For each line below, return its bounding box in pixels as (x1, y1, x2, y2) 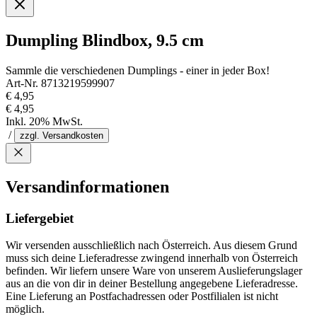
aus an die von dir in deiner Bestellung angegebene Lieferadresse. (6, 277, 298, 290)
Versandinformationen (6, 177, 169, 196)
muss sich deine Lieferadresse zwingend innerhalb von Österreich (6, 252, 298, 265)
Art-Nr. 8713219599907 (6, 76, 115, 89)
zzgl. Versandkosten (20, 129, 103, 141)
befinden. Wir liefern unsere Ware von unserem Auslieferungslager (6, 265, 302, 277)
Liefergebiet (6, 210, 74, 226)
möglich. (6, 303, 45, 316)
